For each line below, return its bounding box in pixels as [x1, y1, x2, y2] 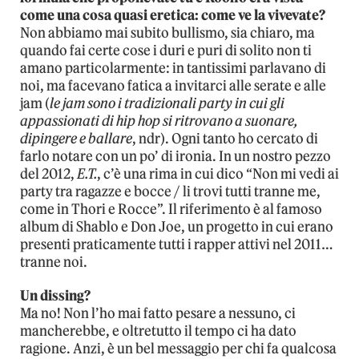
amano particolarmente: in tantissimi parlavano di [20, 59, 326, 78]
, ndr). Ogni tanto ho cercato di [132, 130, 318, 148]
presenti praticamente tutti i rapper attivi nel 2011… [20, 236, 333, 254]
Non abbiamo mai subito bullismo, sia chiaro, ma [20, 24, 315, 42]
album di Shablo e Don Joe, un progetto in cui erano [20, 218, 333, 236]
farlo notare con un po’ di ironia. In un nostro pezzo [20, 147, 331, 166]
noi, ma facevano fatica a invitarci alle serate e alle [20, 77, 326, 95]
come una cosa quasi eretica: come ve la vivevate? [20, 6, 325, 25]
